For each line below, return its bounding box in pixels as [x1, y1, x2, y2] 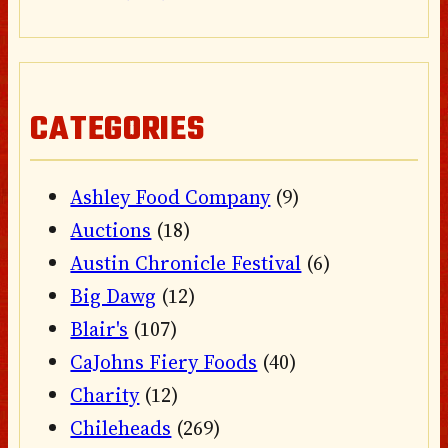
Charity [70, 381, 140, 410]
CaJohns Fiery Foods [70, 348, 258, 377]
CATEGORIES [30, 105, 205, 157]
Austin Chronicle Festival [70, 249, 302, 278]
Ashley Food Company [70, 183, 271, 212]
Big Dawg [70, 282, 157, 311]
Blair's [70, 315, 129, 344]
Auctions [70, 216, 152, 245]
